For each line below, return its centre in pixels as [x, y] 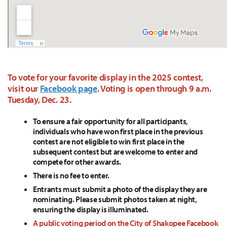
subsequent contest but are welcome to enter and [115, 152]
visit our [24, 88]
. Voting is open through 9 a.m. [154, 88]
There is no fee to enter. [71, 175]
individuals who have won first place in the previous [118, 131]
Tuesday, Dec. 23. [41, 100]
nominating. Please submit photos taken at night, [115, 199]
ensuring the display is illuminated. [91, 209]
